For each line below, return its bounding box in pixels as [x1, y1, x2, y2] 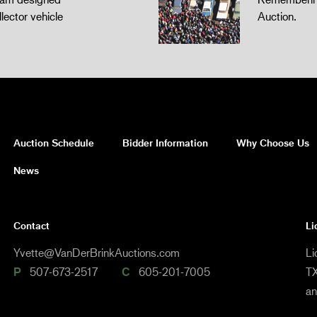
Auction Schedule [13, 137, 94, 149]
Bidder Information [122, 137, 208, 149]
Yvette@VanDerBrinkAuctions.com [13, 245, 180, 259]
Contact [13, 219, 50, 231]
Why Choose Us [236, 137, 309, 149]
